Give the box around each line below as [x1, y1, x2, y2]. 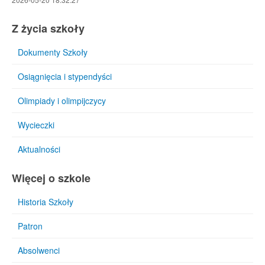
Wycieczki [18, 119, 54, 131]
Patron [18, 220, 43, 232]
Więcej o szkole [12, 170, 91, 186]
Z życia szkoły [12, 21, 85, 36]
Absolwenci [18, 244, 60, 256]
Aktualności [18, 143, 60, 155]
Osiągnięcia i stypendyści [18, 70, 112, 82]
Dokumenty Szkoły [18, 46, 88, 58]
